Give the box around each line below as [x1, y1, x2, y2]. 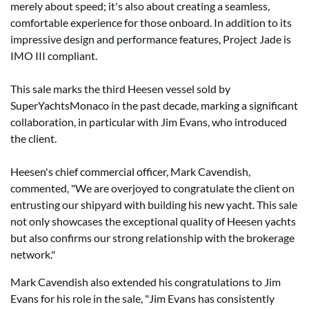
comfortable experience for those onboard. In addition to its [10, 16, 292, 29]
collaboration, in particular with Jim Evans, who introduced [10, 115, 287, 128]
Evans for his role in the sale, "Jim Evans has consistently [10, 292, 275, 305]
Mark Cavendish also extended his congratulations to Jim [10, 275, 281, 288]
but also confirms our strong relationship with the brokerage [10, 231, 295, 244]
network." [10, 248, 57, 261]
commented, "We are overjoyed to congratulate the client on [10, 181, 295, 195]
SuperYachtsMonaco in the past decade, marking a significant [10, 99, 298, 112]
